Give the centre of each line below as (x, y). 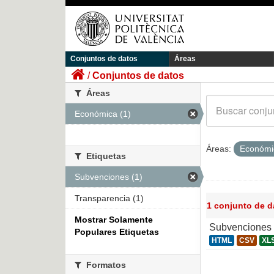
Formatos (105, 265)
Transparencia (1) (109, 198)
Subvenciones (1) (109, 177)
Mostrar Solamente (114, 220)
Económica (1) (103, 114)
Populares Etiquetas (117, 232)
